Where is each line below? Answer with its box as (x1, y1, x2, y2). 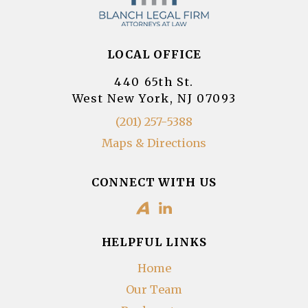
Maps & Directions (102, 135, 206, 150)
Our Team (126, 282, 182, 296)
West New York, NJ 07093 (71, 91, 236, 106)
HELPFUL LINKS (101, 235, 207, 250)
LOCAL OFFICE (107, 47, 201, 61)
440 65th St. (114, 75, 194, 89)
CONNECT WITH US (91, 175, 217, 189)
